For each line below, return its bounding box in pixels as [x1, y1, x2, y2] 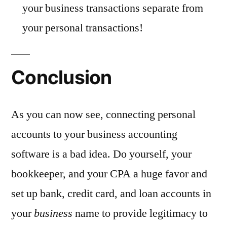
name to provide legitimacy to [72, 206, 208, 221]
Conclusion [11, 66, 112, 89]
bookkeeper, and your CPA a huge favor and [11, 167, 207, 181]
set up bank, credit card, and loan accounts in [11, 186, 211, 201]
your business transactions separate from [22, 1, 203, 16]
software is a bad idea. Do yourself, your [11, 147, 192, 162]
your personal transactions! [22, 21, 143, 35]
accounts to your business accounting [11, 127, 177, 142]
